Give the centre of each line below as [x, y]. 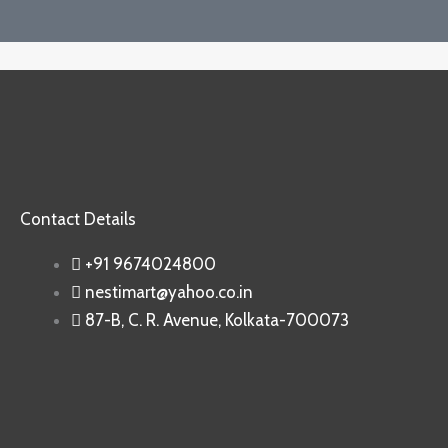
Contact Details [78, 219]
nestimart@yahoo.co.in [169, 292]
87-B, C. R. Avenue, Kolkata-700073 [217, 320]
